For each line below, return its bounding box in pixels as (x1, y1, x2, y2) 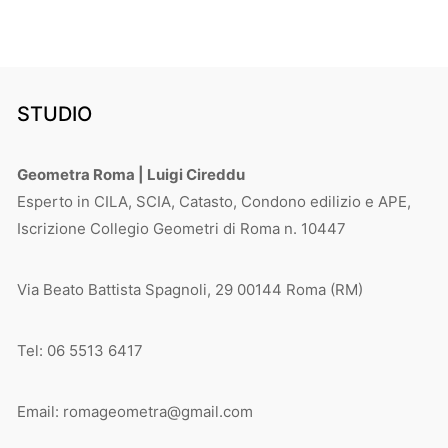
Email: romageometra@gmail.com (17, 401, 253, 421)
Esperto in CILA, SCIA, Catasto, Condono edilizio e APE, (17, 191, 411, 211)
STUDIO (17, 101, 92, 126)
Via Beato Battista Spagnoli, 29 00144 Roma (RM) (17, 279, 363, 299)
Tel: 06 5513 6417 (17, 340, 143, 360)
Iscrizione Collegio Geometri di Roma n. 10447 (17, 218, 346, 238)
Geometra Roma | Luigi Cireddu (17, 164, 245, 184)
